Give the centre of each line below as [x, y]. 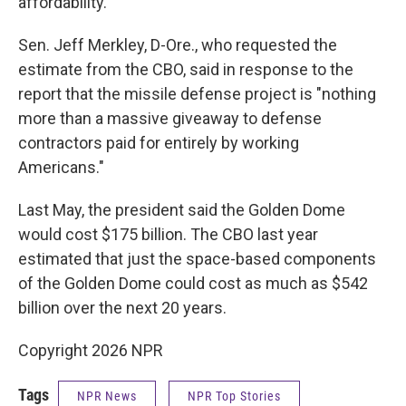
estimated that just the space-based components [197, 259]
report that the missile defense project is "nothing [197, 94]
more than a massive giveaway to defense [170, 118]
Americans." [61, 167]
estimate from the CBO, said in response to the [186, 69]
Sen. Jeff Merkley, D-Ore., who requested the [178, 45]
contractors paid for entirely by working [159, 143]
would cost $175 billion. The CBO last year [168, 234]
